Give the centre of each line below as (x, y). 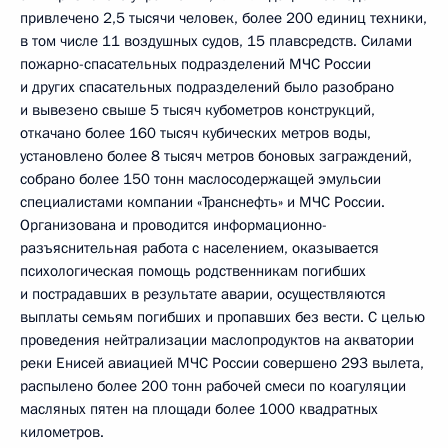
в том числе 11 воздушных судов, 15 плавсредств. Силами (216, 41)
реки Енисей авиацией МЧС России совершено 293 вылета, (222, 363)
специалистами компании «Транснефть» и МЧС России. (202, 202)
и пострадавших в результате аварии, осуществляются (203, 294)
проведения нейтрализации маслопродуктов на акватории (217, 340)
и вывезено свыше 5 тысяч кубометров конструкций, (197, 110)
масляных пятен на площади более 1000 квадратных (199, 409)
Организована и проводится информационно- (173, 225)
